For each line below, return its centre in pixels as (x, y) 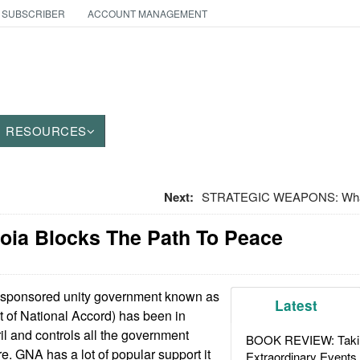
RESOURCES (46, 131)
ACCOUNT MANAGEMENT (147, 13)
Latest (297, 305)
